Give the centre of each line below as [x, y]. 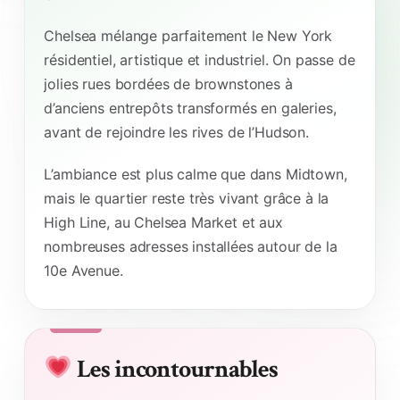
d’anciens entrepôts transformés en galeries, [190, 108]
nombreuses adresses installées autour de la [191, 246]
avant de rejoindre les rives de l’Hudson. [176, 132]
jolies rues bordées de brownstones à [168, 83]
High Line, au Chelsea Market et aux [163, 222]
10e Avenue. [83, 270]
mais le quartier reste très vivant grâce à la [187, 198]
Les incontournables [175, 369]
